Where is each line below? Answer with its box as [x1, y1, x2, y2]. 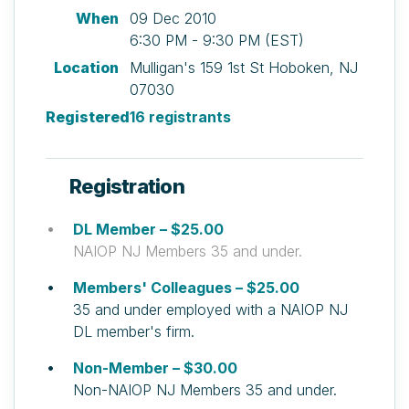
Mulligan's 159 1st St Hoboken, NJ [130, 58, 358, 77]
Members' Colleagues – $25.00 [73, 278, 299, 297]
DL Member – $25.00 [73, 220, 224, 238]
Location [54, 58, 119, 77]
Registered [46, 108, 130, 126]
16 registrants [130, 108, 231, 126]
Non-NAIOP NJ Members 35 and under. [73, 381, 337, 399]
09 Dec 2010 [130, 9, 216, 27]
